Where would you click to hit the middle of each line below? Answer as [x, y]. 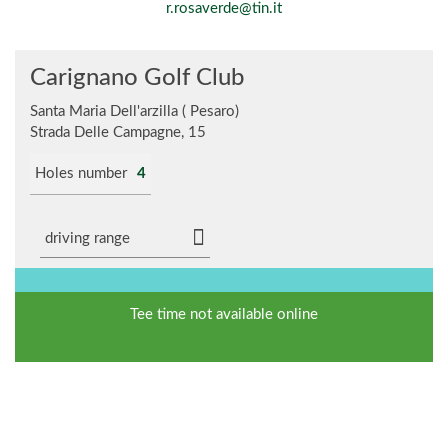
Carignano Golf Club [137, 78]
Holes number [81, 173]
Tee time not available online [224, 314]
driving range [87, 238]
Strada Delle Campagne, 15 [118, 132]
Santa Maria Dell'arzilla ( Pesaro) [134, 111]
